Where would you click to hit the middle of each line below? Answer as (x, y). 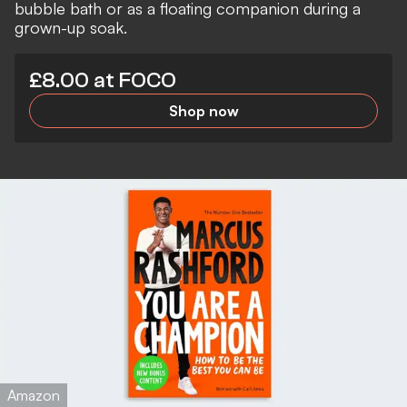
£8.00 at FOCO (103, 80)
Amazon (34, 395)
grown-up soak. (71, 27)
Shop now (203, 110)
